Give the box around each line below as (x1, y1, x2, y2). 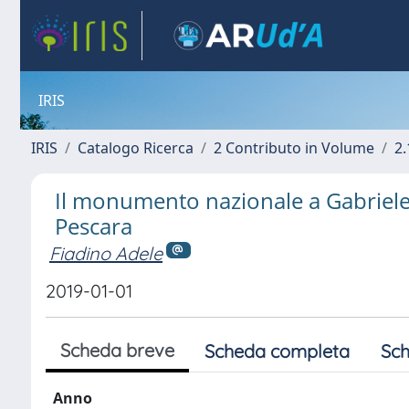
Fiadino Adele (49, 242, 163, 265)
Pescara (55, 211, 132, 241)
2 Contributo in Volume (214, 138, 374, 158)
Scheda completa (204, 339, 350, 362)
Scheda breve (60, 338, 174, 362)
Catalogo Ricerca (78, 138, 194, 158)
